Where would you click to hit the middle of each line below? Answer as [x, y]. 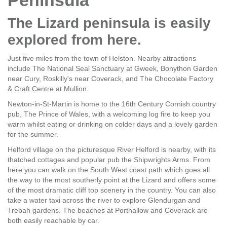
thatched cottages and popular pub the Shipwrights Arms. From [109, 160]
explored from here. [74, 40]
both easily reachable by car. [53, 220]
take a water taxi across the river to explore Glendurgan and [104, 200]
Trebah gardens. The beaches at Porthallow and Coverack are [108, 210]
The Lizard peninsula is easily [109, 23]
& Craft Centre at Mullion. [48, 89]
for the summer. [33, 134]
